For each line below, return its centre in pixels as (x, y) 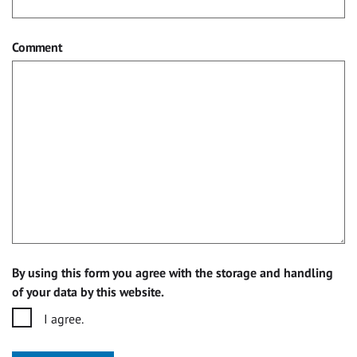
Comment (37, 47)
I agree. (64, 319)
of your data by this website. (88, 292)
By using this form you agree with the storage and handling (173, 273)
